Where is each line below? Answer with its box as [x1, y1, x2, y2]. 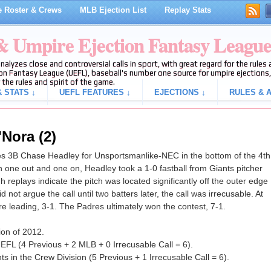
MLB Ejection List [79, 5, 146, 15]
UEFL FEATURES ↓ [59, 88, 131, 97]
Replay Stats [164, 5, 211, 15]
